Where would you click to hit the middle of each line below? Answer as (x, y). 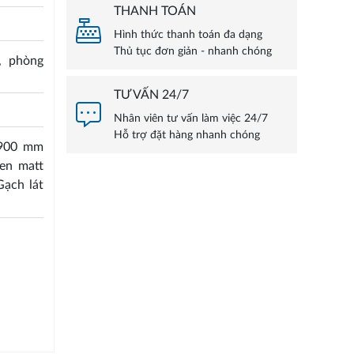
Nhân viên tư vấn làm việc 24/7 (190, 119)
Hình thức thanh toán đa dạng (188, 35)
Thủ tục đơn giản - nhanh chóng (192, 52)
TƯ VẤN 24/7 (151, 95)
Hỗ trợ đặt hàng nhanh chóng (186, 136)
